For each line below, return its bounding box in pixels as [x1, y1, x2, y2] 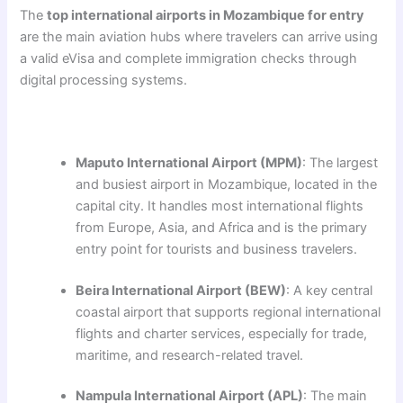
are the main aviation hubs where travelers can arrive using [20, 28, 379, 45]
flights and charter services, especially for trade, [76, 325, 368, 342]
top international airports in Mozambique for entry [47, 6, 365, 23]
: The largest [302, 154, 379, 171]
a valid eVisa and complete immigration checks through [20, 49, 358, 67]
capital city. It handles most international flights [76, 197, 364, 214]
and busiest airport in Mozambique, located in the [76, 175, 378, 193]
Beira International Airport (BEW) [76, 282, 287, 299]
